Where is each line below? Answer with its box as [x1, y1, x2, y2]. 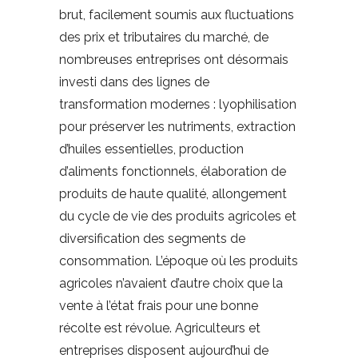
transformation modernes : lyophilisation [59, 97, 296, 113]
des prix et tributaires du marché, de [59, 30, 268, 46]
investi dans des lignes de [59, 74, 209, 90]
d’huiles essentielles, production [59, 141, 244, 157]
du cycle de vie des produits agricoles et [59, 209, 296, 225]
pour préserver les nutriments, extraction [59, 119, 296, 135]
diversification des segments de [59, 231, 245, 247]
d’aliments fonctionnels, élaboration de [59, 164, 286, 180]
